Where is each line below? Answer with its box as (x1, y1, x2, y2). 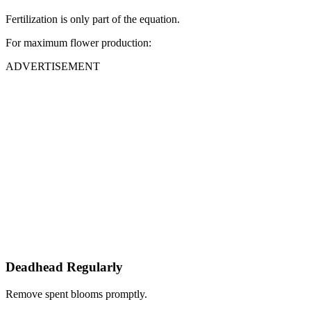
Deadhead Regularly (6, 259, 123, 274)
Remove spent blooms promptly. (6, 287, 147, 300)
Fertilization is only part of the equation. (6, 13, 180, 26)
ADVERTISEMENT (6, 60, 100, 73)
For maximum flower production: (6, 37, 151, 49)
